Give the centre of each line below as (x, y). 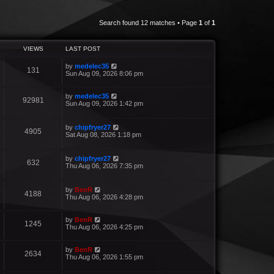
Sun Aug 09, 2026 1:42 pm (104, 103)
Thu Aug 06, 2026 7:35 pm (104, 165)
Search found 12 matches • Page (149, 22)
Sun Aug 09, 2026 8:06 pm (104, 73)
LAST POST (83, 48)
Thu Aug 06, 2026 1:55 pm (104, 257)
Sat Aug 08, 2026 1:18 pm (103, 134)
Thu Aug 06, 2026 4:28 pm (104, 197)
